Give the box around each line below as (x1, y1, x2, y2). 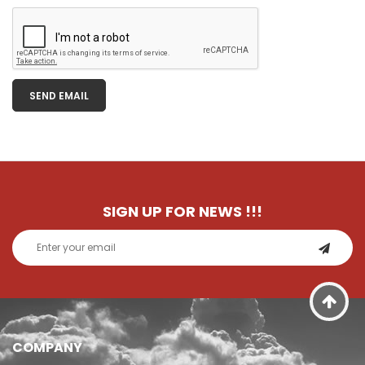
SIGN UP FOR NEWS (103, 201, 245, 222)
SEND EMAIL (29, 88, 89, 103)
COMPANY (12, 338, 82, 357)
